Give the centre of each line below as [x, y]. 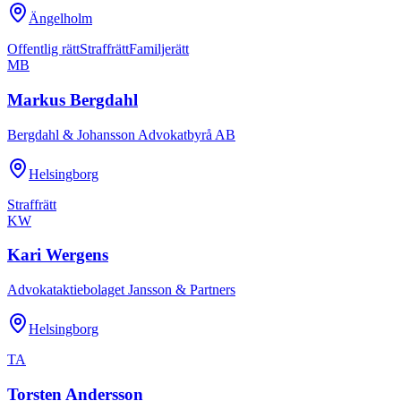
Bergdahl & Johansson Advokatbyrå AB [121, 134]
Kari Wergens [58, 255]
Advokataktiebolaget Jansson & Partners [121, 290]
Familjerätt [159, 49]
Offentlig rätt [43, 49]
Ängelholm [60, 19]
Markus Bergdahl [73, 99]
